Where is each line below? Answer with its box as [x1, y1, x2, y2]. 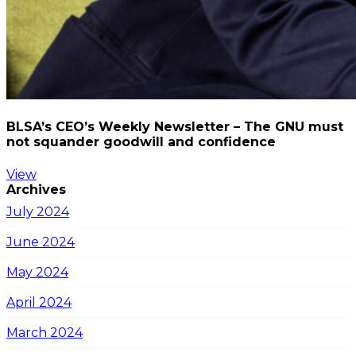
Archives [6, 181, 66, 197]
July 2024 [6, 203, 69, 219]
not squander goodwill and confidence [6, 134, 276, 150]
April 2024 [6, 294, 72, 310]
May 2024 [6, 264, 68, 280]
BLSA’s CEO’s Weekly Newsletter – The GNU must [6, 119, 343, 135]
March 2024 [6, 324, 83, 340]
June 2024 [6, 234, 75, 250]
